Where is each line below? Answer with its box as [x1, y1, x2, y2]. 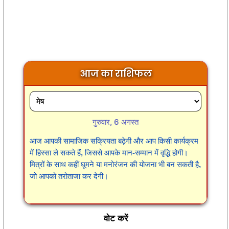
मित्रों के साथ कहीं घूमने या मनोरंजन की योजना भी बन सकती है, [30, 159, 201, 169]
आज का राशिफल [79, 66, 152, 80]
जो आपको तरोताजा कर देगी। [30, 171, 108, 180]
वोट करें [103, 213, 128, 223]
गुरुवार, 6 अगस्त [93, 117, 139, 127]
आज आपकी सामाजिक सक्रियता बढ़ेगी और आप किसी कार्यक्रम [30, 136, 198, 145]
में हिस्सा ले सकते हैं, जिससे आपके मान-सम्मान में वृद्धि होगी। [30, 148, 188, 157]
